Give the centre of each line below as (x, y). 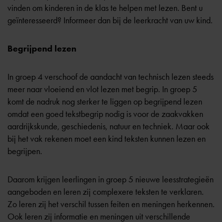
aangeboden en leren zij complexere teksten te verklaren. (106, 192)
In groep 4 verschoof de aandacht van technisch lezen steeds (111, 77)
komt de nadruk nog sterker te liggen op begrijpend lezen (105, 102)
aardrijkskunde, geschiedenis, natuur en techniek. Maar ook (109, 126)
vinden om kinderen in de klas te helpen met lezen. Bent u (105, 8)
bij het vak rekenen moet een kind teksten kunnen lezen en (107, 139)
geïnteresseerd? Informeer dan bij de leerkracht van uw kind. (110, 20)
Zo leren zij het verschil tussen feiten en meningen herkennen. (111, 204)
